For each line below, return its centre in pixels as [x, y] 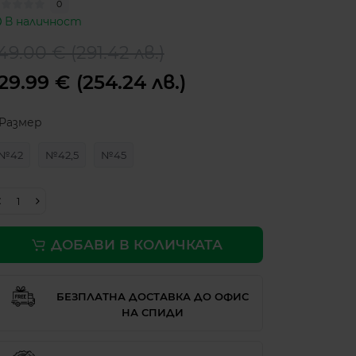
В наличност [43, 22]
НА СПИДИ [152, 313]
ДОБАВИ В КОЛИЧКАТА [136, 245]
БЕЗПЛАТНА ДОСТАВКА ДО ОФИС [152, 297]
